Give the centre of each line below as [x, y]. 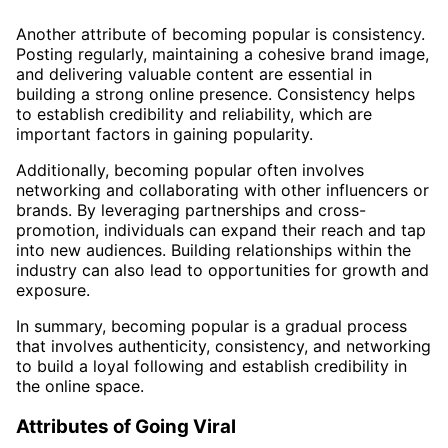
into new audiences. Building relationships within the [213, 249]
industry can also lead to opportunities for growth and [222, 269]
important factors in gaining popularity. [164, 133]
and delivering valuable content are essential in [194, 73]
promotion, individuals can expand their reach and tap [221, 229]
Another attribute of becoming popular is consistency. [220, 33]
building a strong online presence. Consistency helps [215, 93]
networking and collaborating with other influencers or [222, 189]
